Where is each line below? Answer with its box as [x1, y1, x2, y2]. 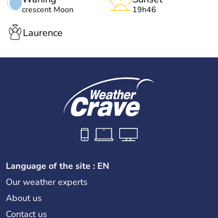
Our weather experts [6, 176, 88, 188]
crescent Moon [22, 4, 73, 15]
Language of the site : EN [6, 160, 109, 172]
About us [6, 192, 42, 204]
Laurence [23, 26, 63, 40]
